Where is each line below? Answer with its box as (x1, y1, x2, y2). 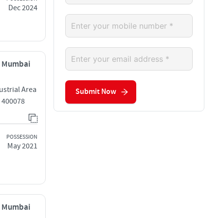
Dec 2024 (8, 2, 37, 13)
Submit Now (75, 87, 116, 97)
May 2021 (7, 141, 37, 151)
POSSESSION (6, 133, 37, 141)
